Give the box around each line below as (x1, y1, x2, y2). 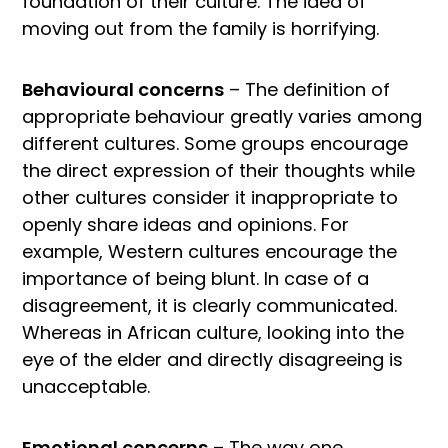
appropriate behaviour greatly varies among (22, 104, 422, 130)
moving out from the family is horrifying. (22, 16, 379, 42)
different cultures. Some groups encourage (22, 131, 408, 157)
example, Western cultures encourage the (22, 239, 397, 265)
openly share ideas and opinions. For (22, 212, 349, 238)
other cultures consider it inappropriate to (22, 185, 398, 211)
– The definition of (224, 77, 390, 103)
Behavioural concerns (22, 77, 224, 103)
